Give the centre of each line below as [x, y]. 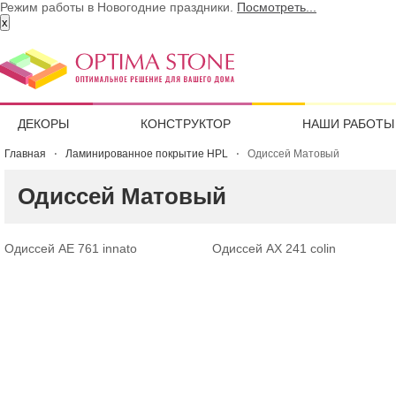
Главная [25, 154]
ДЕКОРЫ [43, 124]
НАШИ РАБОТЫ [348, 124]
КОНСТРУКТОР [185, 124]
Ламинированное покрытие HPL [147, 154]
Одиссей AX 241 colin [274, 248]
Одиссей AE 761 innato [71, 248]
